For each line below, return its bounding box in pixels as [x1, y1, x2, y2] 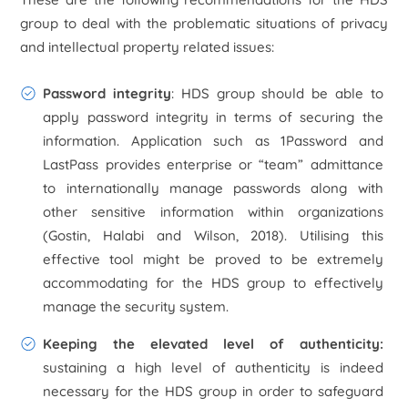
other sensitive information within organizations [43, 203, 383, 220]
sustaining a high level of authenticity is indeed [43, 359, 383, 376]
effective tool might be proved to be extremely [43, 250, 383, 268]
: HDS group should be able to [171, 85, 383, 102]
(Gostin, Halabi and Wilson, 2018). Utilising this [43, 227, 383, 244]
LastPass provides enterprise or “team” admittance [43, 156, 383, 173]
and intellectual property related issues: [20, 38, 275, 56]
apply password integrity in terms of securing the [43, 108, 383, 126]
